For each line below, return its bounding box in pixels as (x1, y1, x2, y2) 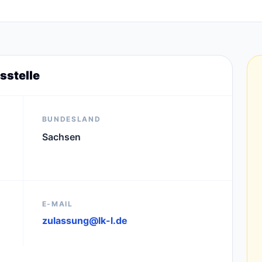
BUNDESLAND (42, 115, 101, 123)
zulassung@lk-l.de (42, 215, 127, 226)
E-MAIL (42, 199, 73, 208)
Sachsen (42, 131, 81, 143)
